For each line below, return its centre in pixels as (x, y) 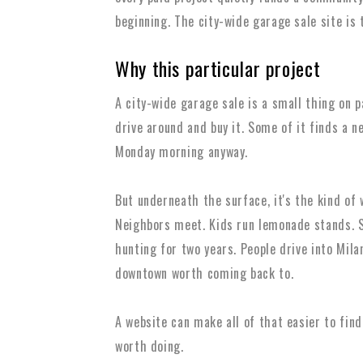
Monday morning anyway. (182, 152)
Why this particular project (218, 68)
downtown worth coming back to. (205, 273)
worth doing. (149, 346)
